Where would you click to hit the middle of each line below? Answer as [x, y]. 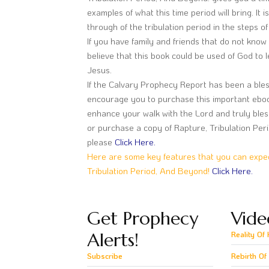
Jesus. [99, 69]
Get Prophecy [143, 218]
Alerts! [113, 240]
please [101, 141]
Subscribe [105, 255]
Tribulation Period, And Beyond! [150, 170]
